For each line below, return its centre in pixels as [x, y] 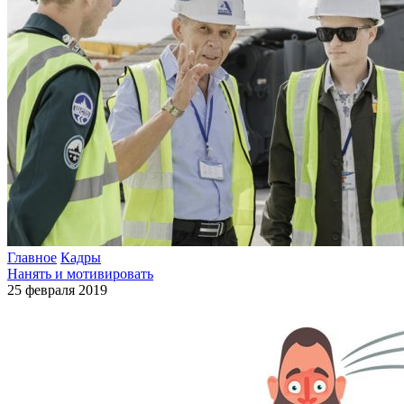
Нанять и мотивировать [80, 274]
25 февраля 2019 [57, 290]
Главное [32, 258]
